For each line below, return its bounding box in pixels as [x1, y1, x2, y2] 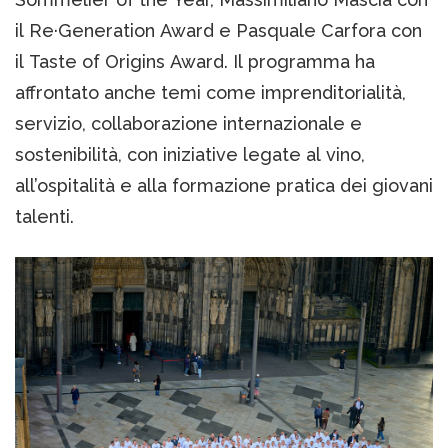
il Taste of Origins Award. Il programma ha [15, 50, 375, 72]
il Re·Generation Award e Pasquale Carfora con [15, 19, 422, 41]
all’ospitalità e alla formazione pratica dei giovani [15, 174, 433, 196]
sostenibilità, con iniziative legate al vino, [15, 143, 365, 165]
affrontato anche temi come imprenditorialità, [15, 81, 406, 103]
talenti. [15, 205, 74, 227]
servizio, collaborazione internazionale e [15, 112, 362, 134]
